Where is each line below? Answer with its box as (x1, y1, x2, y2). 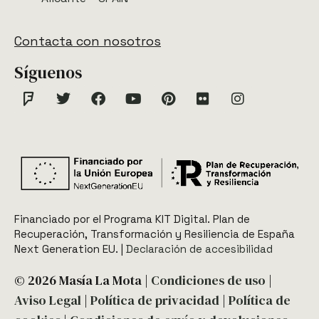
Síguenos (14, 61, 82, 85)
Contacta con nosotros (14, 33, 161, 50)
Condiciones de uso (151, 271, 266, 290)
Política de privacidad (90, 291, 219, 310)
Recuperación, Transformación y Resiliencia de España (14, 227, 295, 241)
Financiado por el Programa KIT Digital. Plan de (14, 212, 250, 226)
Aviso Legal (14, 291, 81, 310)
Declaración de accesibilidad (126, 242, 273, 256)
